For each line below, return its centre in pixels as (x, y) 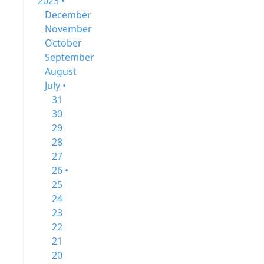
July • (55, 85)
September (70, 57)
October (63, 43)
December (68, 15)
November (68, 29)
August (61, 71)
